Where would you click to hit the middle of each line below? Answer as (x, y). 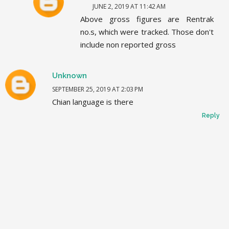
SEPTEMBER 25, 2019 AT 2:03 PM (98, 89)
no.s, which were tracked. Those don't (147, 32)
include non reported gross (128, 45)
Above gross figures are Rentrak (147, 19)
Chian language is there (93, 102)
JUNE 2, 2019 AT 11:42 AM (129, 7)
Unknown (70, 76)
